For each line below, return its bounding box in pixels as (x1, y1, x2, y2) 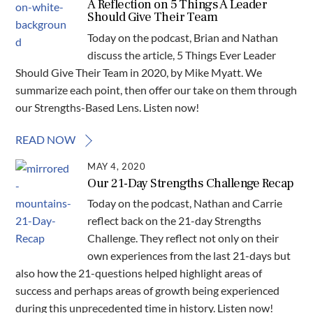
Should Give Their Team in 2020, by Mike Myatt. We (15, 65, 263, 79)
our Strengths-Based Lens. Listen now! (15, 100, 200, 114)
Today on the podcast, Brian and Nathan (87, 30, 279, 44)
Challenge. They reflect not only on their (87, 231, 279, 245)
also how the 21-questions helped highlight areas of (15, 266, 263, 280)
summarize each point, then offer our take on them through (15, 82, 298, 96)
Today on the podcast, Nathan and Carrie (87, 196, 283, 210)
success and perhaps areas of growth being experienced (15, 284, 280, 298)
